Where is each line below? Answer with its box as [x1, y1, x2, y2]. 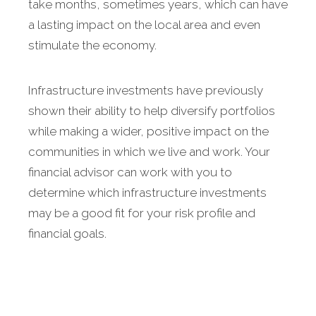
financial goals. [28, 226, 107, 241]
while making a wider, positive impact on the [28, 124, 269, 139]
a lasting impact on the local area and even [28, 18, 260, 32]
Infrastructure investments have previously [28, 83, 263, 98]
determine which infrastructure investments [28, 186, 267, 200]
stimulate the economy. [28, 38, 157, 53]
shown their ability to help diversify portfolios [28, 104, 275, 119]
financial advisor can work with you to [28, 165, 232, 180]
